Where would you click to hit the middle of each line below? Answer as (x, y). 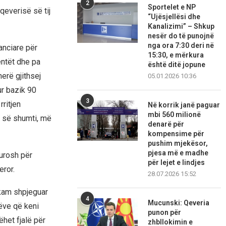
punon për (165, 213)
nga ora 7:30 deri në (181, 46)
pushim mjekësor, (178, 144)
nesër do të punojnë (181, 36)
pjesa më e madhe (178, 153)
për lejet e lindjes (177, 163)
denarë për (166, 124)
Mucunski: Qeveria (179, 203)
